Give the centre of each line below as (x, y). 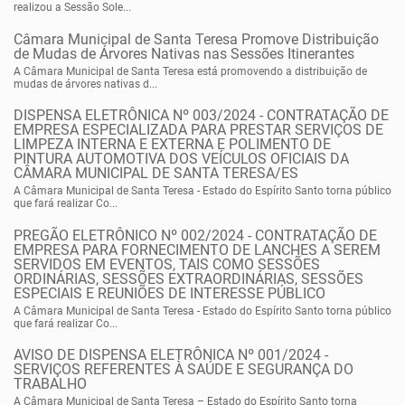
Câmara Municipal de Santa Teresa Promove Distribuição (196, 39)
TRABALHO (50, 383)
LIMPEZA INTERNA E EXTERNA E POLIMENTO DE (172, 144)
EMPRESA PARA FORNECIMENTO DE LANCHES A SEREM (197, 250)
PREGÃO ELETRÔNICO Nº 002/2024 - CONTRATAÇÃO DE (195, 235)
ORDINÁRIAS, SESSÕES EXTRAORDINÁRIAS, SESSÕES (188, 278)
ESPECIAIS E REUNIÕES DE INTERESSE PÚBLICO (170, 293)
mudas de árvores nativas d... (85, 84)
